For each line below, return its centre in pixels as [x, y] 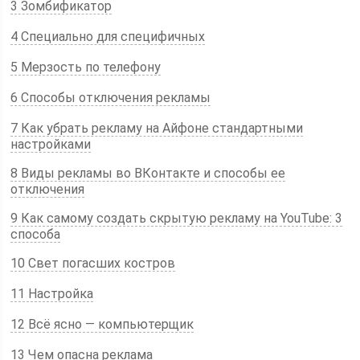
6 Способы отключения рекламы [111, 98]
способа [36, 234]
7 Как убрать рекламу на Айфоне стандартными [157, 128]
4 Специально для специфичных [108, 37]
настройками [51, 144]
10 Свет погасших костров [93, 263]
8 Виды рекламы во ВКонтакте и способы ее [148, 173]
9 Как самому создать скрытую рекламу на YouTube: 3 [177, 218]
